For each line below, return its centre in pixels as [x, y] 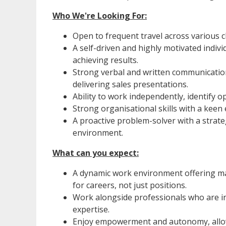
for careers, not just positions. [130, 185]
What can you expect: [96, 153]
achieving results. [105, 60]
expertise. [91, 210]
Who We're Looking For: [100, 16]
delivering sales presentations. [130, 84]
